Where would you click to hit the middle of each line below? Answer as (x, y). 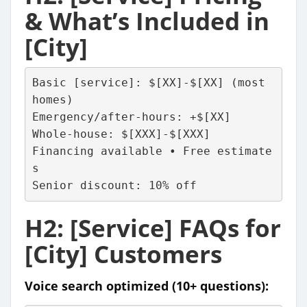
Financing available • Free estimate (152, 151)
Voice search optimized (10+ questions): (147, 285)
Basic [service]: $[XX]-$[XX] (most (148, 83)
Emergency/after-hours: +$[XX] (131, 117)
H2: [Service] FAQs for (153, 228)
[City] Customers (123, 254)
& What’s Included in (147, 21)
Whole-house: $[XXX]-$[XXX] (121, 134)
